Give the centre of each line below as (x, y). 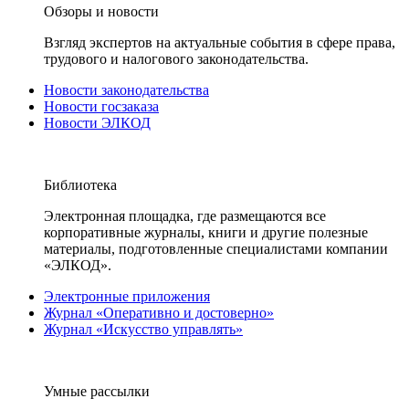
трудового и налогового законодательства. (176, 59)
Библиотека (80, 185)
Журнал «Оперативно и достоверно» (159, 313)
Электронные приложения (127, 296)
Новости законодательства (126, 90)
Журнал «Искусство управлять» (143, 329)
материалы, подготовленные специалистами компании (216, 249)
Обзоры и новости (101, 11)
